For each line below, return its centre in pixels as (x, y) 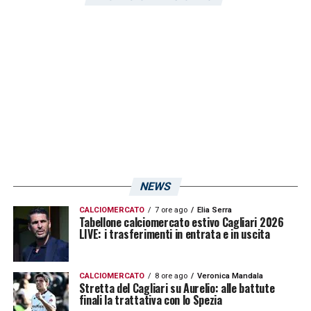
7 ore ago (171, 210)
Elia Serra (214, 210)
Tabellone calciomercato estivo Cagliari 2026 (181, 222)
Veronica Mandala (230, 276)
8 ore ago (171, 276)
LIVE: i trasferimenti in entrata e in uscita (174, 234)
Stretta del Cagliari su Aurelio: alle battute (177, 288)
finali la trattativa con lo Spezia (150, 300)
